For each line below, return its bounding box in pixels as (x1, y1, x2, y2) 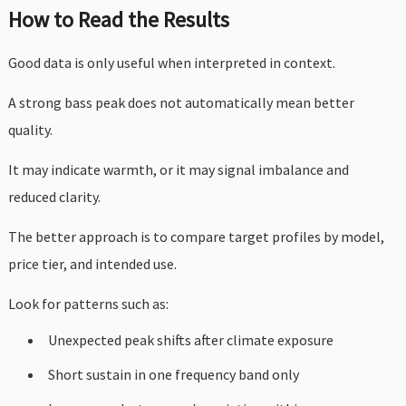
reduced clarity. (7, 188, 101, 206)
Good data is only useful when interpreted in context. (7, 53, 335, 72)
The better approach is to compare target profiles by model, (7, 227, 384, 246)
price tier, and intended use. (7, 255, 177, 273)
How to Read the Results (7, 5, 229, 34)
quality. (7, 121, 53, 139)
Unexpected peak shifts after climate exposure (47, 331, 333, 349)
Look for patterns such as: (7, 295, 169, 313)
